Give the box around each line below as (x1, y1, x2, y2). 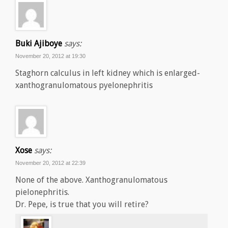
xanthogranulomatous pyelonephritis (15, 80, 153, 91)
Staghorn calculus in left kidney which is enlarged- (15, 68, 200, 78)
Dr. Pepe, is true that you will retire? (15, 199, 149, 210)
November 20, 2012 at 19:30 (15, 53, 85, 60)
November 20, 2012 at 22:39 (15, 160, 85, 166)
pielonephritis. (15, 187, 69, 197)
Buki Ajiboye (15, 39, 62, 49)
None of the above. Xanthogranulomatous (15, 175, 167, 185)
